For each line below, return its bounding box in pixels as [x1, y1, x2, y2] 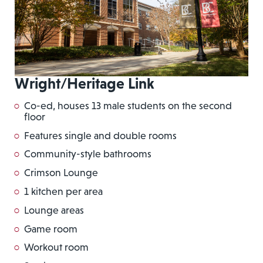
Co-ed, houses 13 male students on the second [24, 99, 232, 112]
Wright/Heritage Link [15, 74, 154, 92]
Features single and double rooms [24, 129, 177, 141]
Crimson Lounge [24, 167, 98, 179]
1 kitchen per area [24, 185, 103, 197]
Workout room [24, 241, 89, 254]
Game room [24, 222, 77, 235]
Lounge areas [24, 204, 84, 216]
